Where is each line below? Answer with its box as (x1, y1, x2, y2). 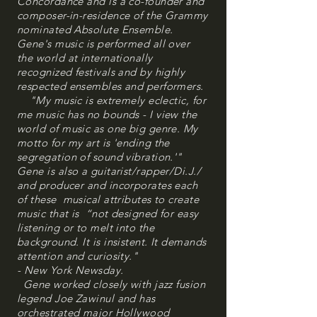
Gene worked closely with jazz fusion (17, 277, 206, 291)
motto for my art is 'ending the (17, 136, 170, 149)
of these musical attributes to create (17, 192, 200, 206)
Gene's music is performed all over (17, 37, 190, 50)
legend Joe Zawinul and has (17, 292, 156, 305)
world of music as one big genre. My (17, 122, 198, 135)
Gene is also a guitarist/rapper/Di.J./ (17, 164, 202, 178)
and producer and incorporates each (17, 178, 198, 192)
